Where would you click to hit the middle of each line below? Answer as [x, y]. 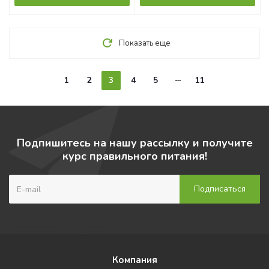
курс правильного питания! [134, 156]
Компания [134, 260]
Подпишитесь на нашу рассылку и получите [134, 143]
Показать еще [145, 43]
